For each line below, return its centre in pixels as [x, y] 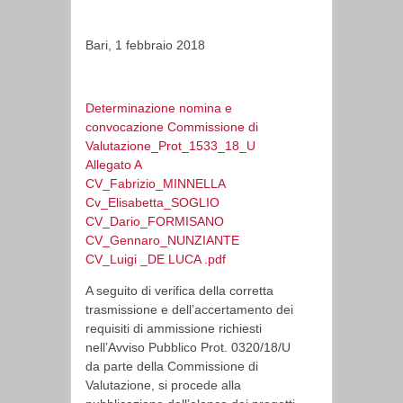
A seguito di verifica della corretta [179, 291]
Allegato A [114, 165]
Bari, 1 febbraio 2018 [145, 45]
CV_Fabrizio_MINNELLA [156, 184]
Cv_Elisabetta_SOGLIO [152, 202]
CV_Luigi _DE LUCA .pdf [156, 259]
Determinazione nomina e [159, 108]
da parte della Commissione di [172, 366]
